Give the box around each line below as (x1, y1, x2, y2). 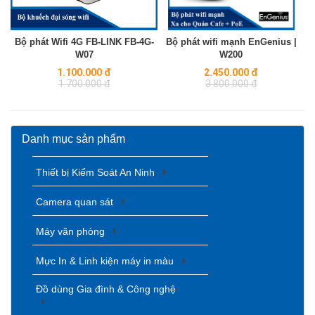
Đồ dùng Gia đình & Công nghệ (36, 283, 176, 295)
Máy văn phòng (36, 225, 108, 237)
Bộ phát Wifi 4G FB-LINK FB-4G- (14, 36, 154, 47)
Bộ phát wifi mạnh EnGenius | (165, 36, 297, 47)
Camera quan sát (36, 195, 116, 207)
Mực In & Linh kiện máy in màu (36, 255, 176, 266)
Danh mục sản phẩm (22, 132, 125, 145)
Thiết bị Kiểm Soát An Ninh (36, 166, 157, 178)
